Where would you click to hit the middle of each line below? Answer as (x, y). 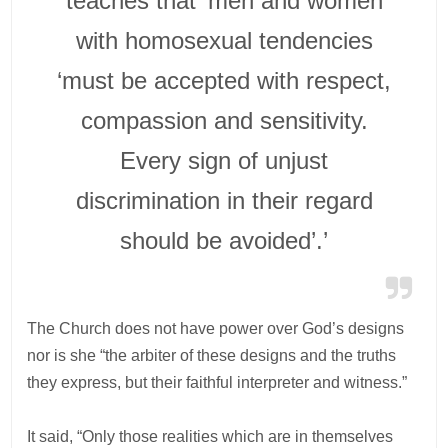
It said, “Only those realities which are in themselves (210, 436)
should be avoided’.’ (224, 240)
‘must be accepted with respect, (224, 80)
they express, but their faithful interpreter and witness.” (217, 382)
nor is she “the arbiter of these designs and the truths (212, 355)
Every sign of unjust (224, 160)
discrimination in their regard (224, 200)
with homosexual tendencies (224, 40)
